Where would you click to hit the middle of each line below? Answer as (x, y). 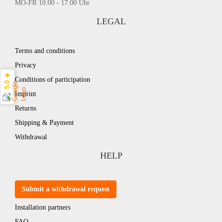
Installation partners (43, 207)
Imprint (26, 94)
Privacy (26, 65)
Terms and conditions (45, 51)
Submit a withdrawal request (66, 189)
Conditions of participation (53, 80)
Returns (26, 108)
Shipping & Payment (44, 123)
